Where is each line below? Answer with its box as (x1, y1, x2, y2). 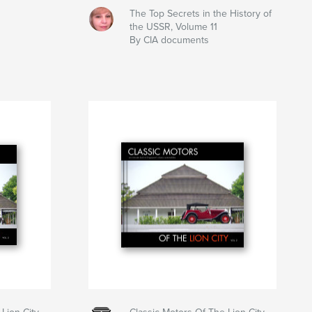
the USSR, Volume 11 (129, 21, 217, 33)
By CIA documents (129, 34, 209, 47)
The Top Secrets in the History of (129, 8, 272, 20)
